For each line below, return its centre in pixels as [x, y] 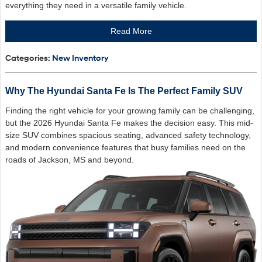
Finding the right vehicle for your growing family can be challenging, [130, 110]
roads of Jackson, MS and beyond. [70, 159]
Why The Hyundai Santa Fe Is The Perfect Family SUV [124, 91]
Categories [27, 58]
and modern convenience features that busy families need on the [125, 147]
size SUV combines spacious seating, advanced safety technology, [128, 135]
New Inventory [80, 58]
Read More [131, 31]
